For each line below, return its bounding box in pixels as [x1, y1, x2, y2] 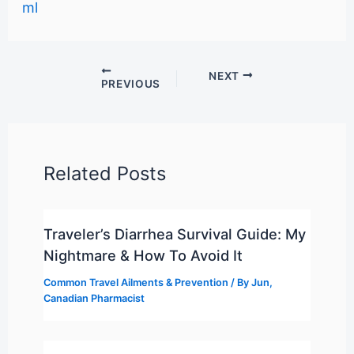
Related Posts [43, 161, 166, 185]
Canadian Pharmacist [43, 292, 145, 304]
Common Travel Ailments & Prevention [43, 276, 228, 288]
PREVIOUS [100, 77, 161, 90]
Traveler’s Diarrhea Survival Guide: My [43, 224, 306, 243]
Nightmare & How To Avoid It [43, 246, 243, 264]
